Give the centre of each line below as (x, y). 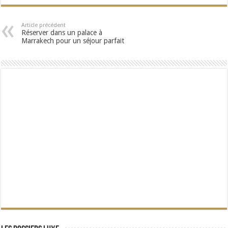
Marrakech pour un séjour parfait (73, 41)
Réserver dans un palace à (62, 33)
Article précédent (44, 25)
